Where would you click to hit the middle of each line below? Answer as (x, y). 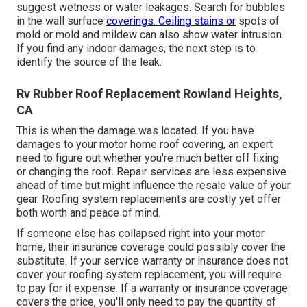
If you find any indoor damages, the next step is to (136, 49)
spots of (258, 21)
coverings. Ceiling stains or (171, 21)
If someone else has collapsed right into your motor (140, 234)
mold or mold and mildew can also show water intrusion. (150, 35)
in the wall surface (61, 21)
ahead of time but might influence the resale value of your (153, 186)
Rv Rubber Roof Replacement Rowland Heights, (149, 94)
